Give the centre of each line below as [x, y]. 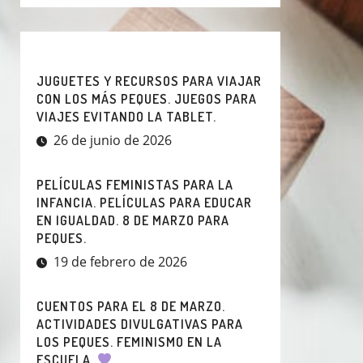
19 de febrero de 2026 [120, 261]
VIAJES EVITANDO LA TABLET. [126, 116]
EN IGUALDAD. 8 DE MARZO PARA [133, 220]
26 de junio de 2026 [113, 140]
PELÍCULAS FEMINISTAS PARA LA [135, 184]
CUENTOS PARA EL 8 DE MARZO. [131, 306]
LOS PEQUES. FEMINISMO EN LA [129, 342]
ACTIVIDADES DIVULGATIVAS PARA [140, 324]
